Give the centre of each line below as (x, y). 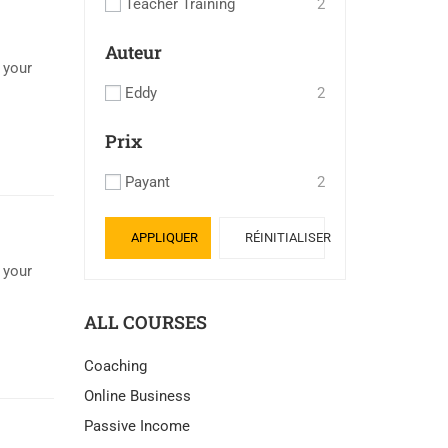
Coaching (115, 366)
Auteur (133, 52)
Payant (147, 182)
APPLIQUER (164, 237)
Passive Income (136, 426)
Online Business (137, 396)
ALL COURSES (145, 322)
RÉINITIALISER (287, 237)
